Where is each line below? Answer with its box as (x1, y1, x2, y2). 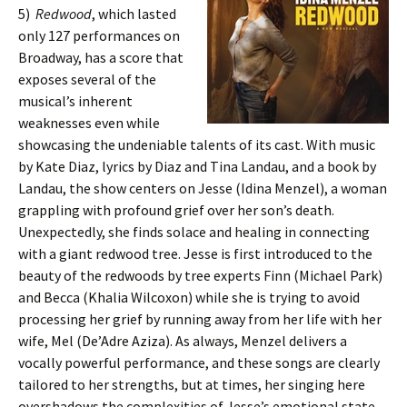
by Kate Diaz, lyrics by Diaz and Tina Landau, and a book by (18, 157, 376, 175)
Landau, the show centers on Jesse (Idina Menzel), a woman (18, 179, 387, 197)
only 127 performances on (18, 26, 180, 45)
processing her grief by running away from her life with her (18, 310, 382, 328)
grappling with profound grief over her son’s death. (18, 201, 334, 219)
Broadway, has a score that (18, 48, 184, 66)
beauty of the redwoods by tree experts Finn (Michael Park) (18, 266, 382, 284)
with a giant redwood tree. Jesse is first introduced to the (18, 244, 372, 263)
